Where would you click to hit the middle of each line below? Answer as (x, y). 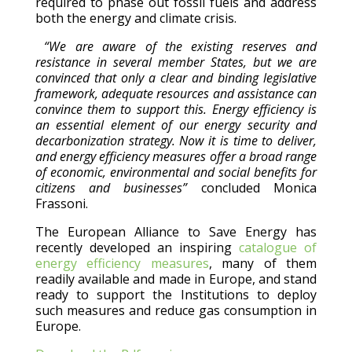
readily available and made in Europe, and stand (176, 279)
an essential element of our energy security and (176, 125)
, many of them (263, 264)
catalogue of (278, 248)
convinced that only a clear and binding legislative (176, 78)
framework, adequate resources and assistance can (176, 94)
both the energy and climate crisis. (136, 18)
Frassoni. (61, 204)
